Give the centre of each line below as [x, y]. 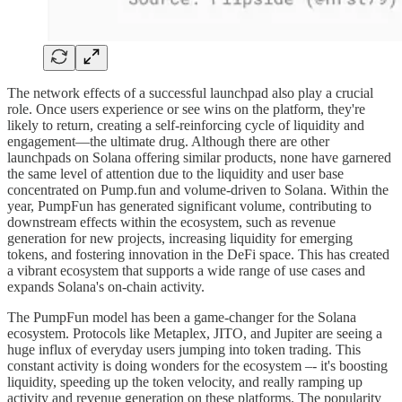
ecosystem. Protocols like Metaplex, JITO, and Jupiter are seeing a [195, 333]
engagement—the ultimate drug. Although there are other [168, 141]
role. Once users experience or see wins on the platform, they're [186, 109]
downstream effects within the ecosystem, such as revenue [171, 222]
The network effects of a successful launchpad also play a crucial [190, 92]
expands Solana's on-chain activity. [106, 286]
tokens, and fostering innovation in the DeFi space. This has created [198, 254]
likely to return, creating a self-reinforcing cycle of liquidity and [186, 125]
